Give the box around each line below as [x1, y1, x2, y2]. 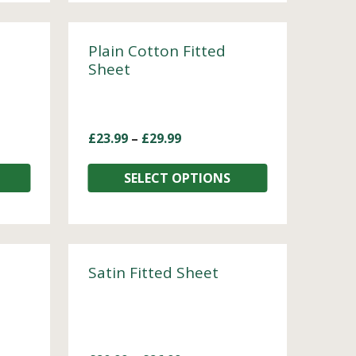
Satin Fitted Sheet [87, 262, 219, 283]
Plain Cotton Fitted [87, 41, 226, 61]
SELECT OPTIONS [124, 169, 231, 187]
